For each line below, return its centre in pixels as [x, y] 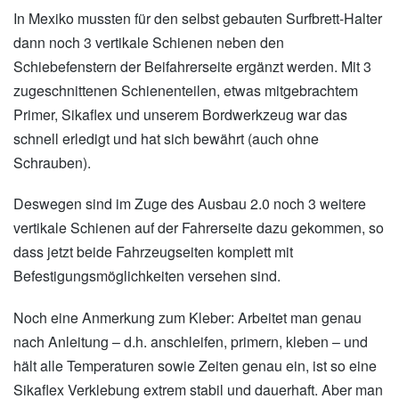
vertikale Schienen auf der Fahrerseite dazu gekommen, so [199, 228]
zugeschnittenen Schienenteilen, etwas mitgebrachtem [186, 91]
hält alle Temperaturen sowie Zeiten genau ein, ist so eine [195, 365]
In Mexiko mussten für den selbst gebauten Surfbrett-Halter [198, 19]
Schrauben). [52, 163]
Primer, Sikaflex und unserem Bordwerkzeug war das [180, 115]
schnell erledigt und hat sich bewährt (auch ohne [166, 139]
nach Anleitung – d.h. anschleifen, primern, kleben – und [191, 341]
